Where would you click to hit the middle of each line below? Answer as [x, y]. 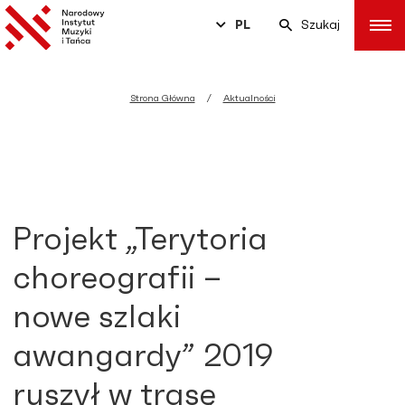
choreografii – [117, 279]
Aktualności [249, 99]
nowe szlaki [97, 318]
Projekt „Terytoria [140, 240]
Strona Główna [162, 99]
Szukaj [320, 25]
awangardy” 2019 [143, 357]
